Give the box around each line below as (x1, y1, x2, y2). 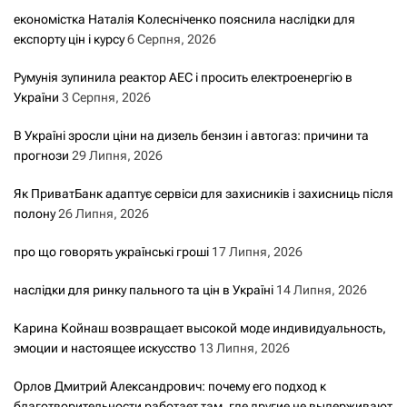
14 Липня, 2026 (276, 283, 367, 298)
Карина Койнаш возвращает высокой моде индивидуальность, (14, 321, 386, 336)
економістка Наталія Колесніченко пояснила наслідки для (14, 12, 355, 27)
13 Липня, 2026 (199, 341, 290, 356)
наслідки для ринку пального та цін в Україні (14, 283, 273, 298)
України (14, 90, 59, 105)
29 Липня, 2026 (72, 148, 163, 164)
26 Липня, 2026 (58, 206, 149, 222)
